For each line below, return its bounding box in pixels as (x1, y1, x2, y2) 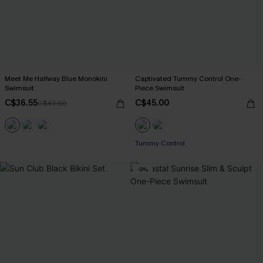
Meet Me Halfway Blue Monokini (5, 73, 107, 83)
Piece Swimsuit (135, 83, 184, 93)
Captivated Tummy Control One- (135, 73, 241, 83)
